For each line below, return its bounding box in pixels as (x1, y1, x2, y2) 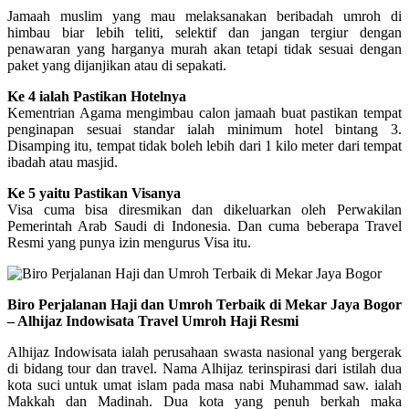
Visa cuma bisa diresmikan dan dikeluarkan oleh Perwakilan (7, 201, 402, 217)
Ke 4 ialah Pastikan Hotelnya (7, 88, 186, 104)
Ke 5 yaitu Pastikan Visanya (7, 184, 181, 201)
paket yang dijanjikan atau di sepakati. (7, 57, 226, 73)
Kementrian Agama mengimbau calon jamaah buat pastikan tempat (7, 104, 402, 121)
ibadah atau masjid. (7, 153, 118, 170)
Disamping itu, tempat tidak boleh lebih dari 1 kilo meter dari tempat (7, 137, 402, 153)
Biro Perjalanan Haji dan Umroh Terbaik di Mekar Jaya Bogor (7, 296, 402, 312)
